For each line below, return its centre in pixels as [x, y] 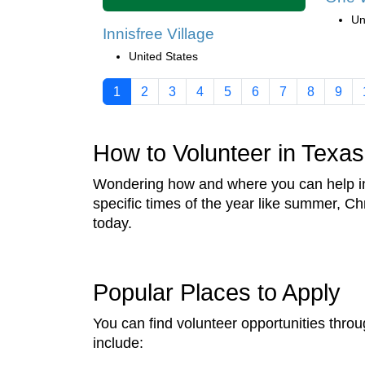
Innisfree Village [158, 33]
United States [163, 56]
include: [118, 343]
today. [112, 223]
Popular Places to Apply [217, 292]
